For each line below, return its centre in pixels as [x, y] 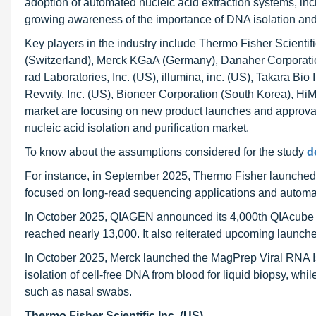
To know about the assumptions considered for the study [166, 152]
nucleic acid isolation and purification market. [137, 128]
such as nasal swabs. [78, 292]
